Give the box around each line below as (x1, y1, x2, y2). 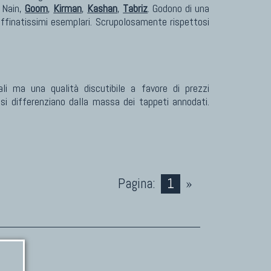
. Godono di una (148, 1, 210, 15)
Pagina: (118, 175, 155, 192)
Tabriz (123, 1, 148, 15)
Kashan (87, 1, 118, 15)
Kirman (53, 1, 82, 15)
